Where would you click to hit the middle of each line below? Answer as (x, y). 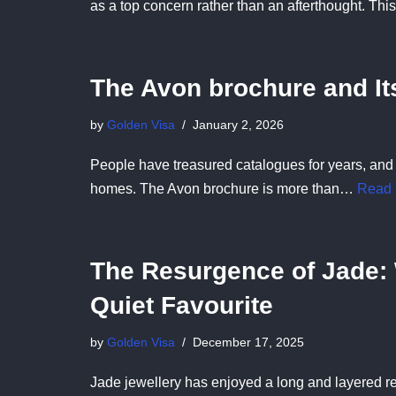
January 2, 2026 (238, 124)
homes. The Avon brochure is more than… (224, 188)
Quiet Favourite (182, 305)
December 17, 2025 (248, 342)
